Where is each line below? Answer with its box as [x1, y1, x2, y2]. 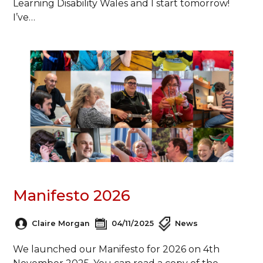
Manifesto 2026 [13, 186, 131, 204]
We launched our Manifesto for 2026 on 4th [13, 244, 220, 255]
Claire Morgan [32, 218, 90, 228]
